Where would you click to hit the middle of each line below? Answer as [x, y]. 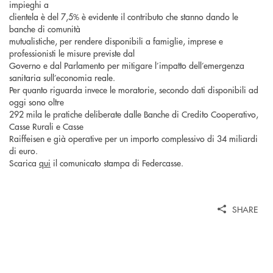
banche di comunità [45, 29]
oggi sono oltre [37, 102]
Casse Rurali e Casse [46, 126]
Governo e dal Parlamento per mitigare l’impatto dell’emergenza [127, 66]
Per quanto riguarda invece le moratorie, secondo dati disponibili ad [134, 90]
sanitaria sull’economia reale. [62, 78]
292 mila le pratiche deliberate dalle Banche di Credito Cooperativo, [134, 114]
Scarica [24, 163]
